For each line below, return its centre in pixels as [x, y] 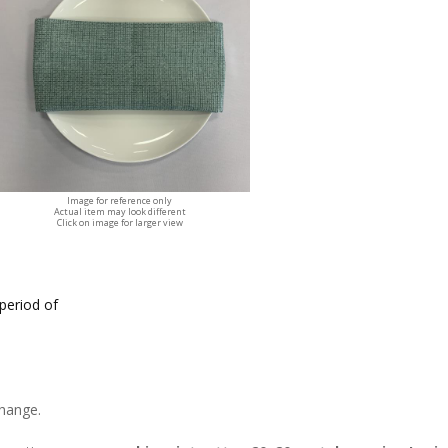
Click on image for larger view [119, 222]
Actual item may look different [119, 211]
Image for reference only [120, 200]
